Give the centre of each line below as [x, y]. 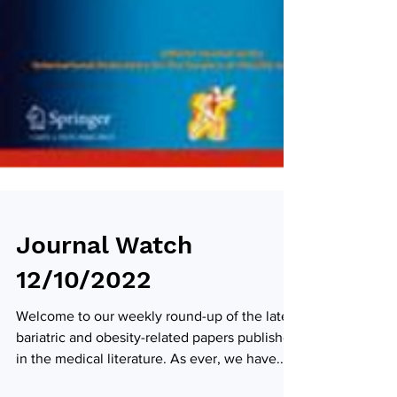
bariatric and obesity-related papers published [157, 372]
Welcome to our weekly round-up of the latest [158, 350]
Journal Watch [104, 280]
